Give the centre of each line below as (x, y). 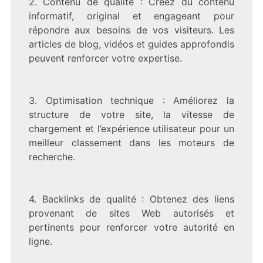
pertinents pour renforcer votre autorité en (131, 227)
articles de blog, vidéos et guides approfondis (131, 44)
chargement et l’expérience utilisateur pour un (131, 128)
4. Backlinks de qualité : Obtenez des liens (131, 199)
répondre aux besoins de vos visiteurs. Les (131, 30)
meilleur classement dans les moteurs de (131, 142)
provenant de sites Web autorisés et (131, 213)
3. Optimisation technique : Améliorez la (131, 100)
